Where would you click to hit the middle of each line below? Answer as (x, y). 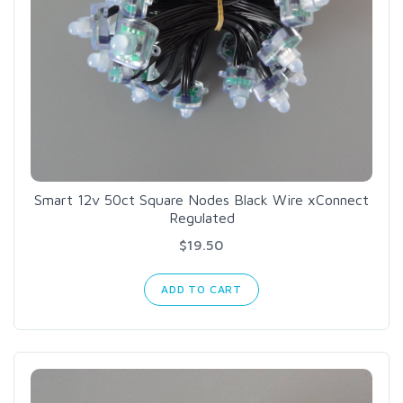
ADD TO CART (201, 290)
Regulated (201, 218)
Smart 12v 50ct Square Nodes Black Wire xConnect (201, 200)
